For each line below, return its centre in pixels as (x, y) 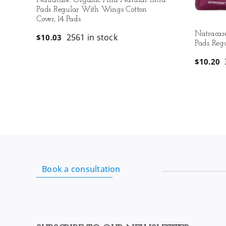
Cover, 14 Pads (59, 19)
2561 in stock (92, 38)
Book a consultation (81, 169)
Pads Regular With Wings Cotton (92, 10)
